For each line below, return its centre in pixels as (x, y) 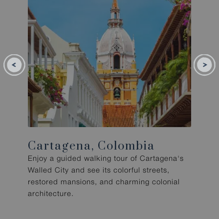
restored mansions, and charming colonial (104, 183)
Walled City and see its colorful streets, (99, 171)
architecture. (51, 194)
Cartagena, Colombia (92, 146)
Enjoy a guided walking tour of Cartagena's (106, 159)
